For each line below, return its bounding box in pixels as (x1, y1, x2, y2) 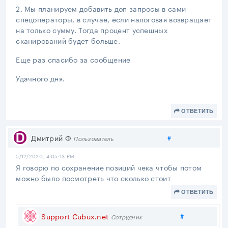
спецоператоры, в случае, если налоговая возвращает (16, 13, 212, 24)
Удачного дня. (16, 72, 65, 83)
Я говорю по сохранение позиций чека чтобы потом (16, 161, 202, 173)
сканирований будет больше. (16, 34, 121, 46)
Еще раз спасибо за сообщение (16, 53, 131, 65)
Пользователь (73, 133, 113, 142)
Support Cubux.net (41, 210, 109, 221)
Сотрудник (110, 211, 142, 221)
